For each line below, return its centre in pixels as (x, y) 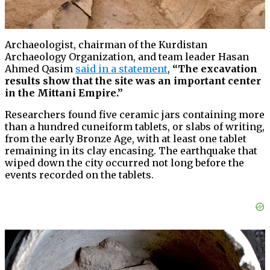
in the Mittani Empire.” (64, 93)
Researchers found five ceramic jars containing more (135, 115)
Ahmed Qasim (40, 69)
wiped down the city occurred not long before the (124, 163)
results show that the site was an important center (133, 81)
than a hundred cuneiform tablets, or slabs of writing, (135, 127)
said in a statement (121, 69)
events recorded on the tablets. (79, 175)
